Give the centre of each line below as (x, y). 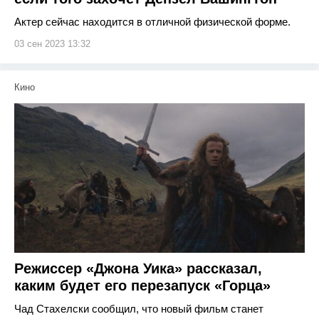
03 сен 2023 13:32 (52, 44)
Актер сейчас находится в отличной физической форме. (152, 22)
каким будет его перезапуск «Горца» (142, 286)
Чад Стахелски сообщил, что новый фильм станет (139, 309)
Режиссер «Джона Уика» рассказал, (138, 268)
